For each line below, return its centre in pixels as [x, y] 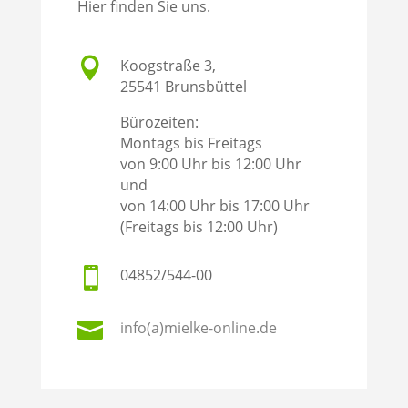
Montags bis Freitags [191, 143]
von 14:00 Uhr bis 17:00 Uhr [214, 206]
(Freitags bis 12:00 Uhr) [199, 227]
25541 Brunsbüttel [183, 87]
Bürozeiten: [159, 122]
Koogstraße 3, [168, 66]
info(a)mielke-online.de [198, 328]
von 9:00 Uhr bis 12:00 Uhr [210, 164]
